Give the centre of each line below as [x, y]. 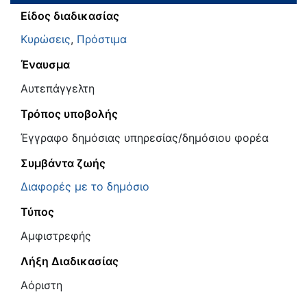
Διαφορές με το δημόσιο [85, 187]
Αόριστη [41, 285]
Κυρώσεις [46, 39]
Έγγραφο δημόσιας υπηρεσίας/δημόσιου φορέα [145, 137]
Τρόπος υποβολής [69, 114]
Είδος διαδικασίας [70, 15]
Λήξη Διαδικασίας [70, 261]
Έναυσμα [45, 65]
